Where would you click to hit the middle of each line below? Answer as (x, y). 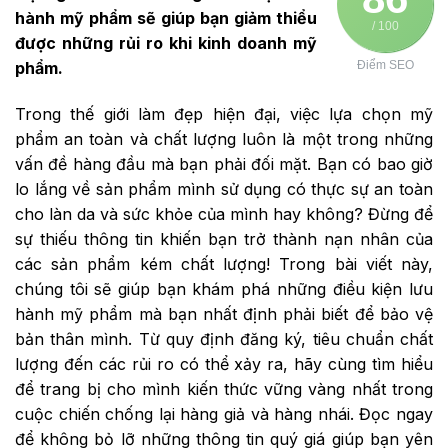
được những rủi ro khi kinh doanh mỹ (166, 43)
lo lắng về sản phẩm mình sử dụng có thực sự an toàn (224, 188)
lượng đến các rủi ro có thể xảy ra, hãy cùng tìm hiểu (224, 363)
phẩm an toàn (69, 138)
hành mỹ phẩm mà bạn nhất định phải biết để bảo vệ (224, 313)
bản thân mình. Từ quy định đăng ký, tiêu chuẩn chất (224, 338)
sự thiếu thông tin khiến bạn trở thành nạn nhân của (224, 238)
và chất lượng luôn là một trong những (278, 138)
